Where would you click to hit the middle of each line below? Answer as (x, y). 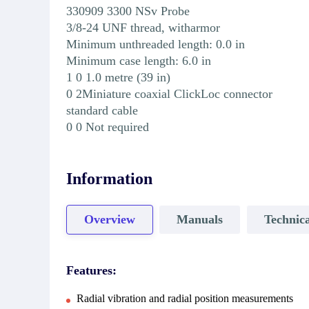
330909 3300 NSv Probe (128, 11)
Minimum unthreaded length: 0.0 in (156, 44)
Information (109, 178)
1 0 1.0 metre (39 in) (118, 77)
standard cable (102, 110)
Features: (91, 270)
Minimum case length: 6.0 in (139, 60)
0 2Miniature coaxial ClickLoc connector (169, 93)
